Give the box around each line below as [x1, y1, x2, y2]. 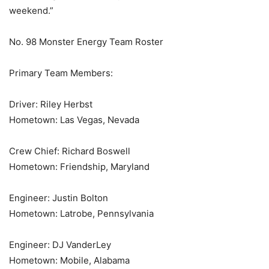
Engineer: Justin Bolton [9, 192, 108, 204]
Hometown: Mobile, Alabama [9, 255, 130, 267]
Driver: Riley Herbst [9, 98, 92, 110]
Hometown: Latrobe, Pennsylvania [9, 208, 154, 220]
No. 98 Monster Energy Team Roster [9, 36, 163, 48]
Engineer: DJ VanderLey [9, 239, 111, 251]
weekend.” [9, 5, 53, 17]
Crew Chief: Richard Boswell [9, 145, 130, 157]
